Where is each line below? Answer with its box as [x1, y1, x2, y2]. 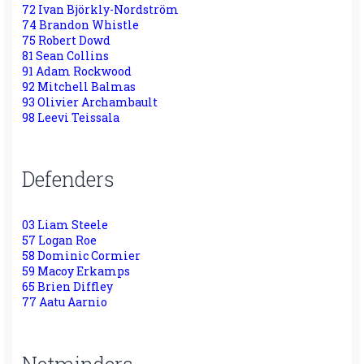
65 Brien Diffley [22, 279, 113, 295]
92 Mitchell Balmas [22, 78, 136, 94]
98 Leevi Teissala [22, 109, 119, 125]
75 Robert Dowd [22, 32, 110, 48]
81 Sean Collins [22, 47, 109, 63]
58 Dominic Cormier [22, 248, 141, 264]
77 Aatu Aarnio [22, 294, 107, 310]
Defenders [22, 166, 115, 193]
